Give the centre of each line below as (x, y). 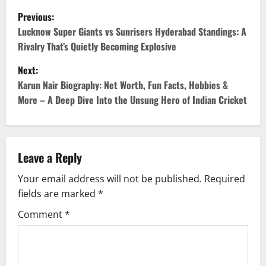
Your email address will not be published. (110, 179)
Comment (41, 214)
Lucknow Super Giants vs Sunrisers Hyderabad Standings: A (132, 31)
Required (225, 179)
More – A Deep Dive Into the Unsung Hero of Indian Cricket (132, 100)
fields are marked (58, 194)
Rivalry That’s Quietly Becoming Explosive (97, 46)
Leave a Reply (50, 157)
